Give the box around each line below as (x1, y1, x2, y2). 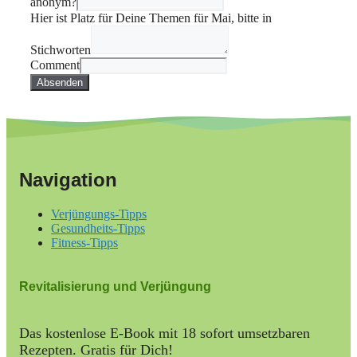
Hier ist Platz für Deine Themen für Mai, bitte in (30, 11, 272, 25)
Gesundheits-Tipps (51, 221, 145, 235)
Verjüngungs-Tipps (51, 206, 147, 221)
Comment (30, 58, 80, 73)
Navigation (19, 168, 117, 190)
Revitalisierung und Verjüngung (19, 280, 211, 294)
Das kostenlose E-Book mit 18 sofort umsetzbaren (19, 325, 310, 342)
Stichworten (30, 43, 91, 57)
